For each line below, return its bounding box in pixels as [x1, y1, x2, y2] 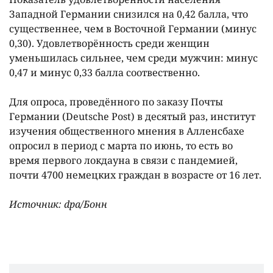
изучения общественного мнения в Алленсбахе [9, 124, 244, 138]
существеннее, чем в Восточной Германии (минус [9, 22, 257, 36]
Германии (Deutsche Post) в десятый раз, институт [9, 110, 255, 124]
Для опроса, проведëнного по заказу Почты [9, 95, 223, 109]
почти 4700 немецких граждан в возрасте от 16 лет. [9, 168, 261, 182]
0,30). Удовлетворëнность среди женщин [9, 37, 210, 51]
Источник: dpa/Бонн [9, 197, 107, 211]
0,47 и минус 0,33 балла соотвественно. [9, 66, 200, 80]
